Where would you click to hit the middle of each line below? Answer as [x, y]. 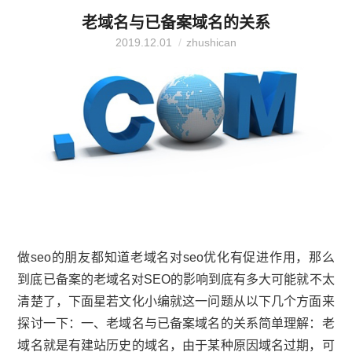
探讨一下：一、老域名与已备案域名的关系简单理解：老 [176, 323]
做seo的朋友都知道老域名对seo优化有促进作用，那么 [176, 257]
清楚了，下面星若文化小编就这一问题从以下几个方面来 [176, 301]
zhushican [211, 42]
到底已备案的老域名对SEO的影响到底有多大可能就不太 [176, 279]
